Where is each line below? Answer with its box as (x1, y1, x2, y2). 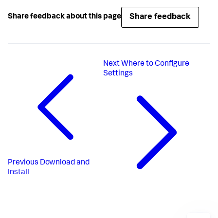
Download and (40, 159, 90, 167)
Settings (103, 70, 133, 78)
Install (8, 169, 29, 177)
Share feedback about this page (8, 13, 121, 21)
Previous (8, 159, 38, 167)
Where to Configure (121, 60, 190, 68)
